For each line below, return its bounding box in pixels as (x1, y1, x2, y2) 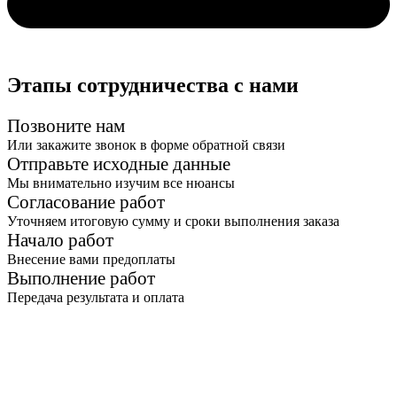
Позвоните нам (7, 114, 125, 136)
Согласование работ (7, 191, 165, 213)
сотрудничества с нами (77, 73, 299, 97)
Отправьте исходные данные (7, 152, 230, 175)
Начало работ (7, 229, 113, 251)
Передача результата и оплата (7, 289, 184, 305)
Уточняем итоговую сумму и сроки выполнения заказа (7, 213, 339, 229)
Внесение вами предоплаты (7, 251, 175, 267)
